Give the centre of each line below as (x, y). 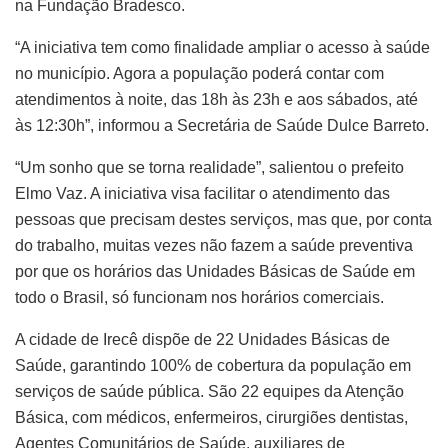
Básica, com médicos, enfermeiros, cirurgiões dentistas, (211, 417)
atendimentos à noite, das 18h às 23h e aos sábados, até (216, 99)
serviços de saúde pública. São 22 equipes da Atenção (209, 391)
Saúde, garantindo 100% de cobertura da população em (213, 365)
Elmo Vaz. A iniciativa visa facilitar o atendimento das (202, 193)
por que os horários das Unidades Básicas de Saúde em (215, 271)
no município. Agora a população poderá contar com (199, 73)
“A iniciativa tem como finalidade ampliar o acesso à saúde (222, 47)
